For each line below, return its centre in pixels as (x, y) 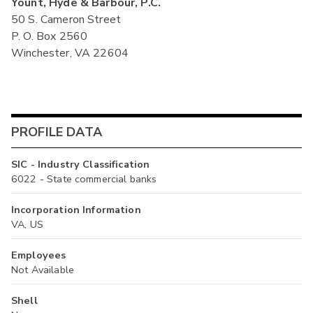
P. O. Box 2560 (50, 36)
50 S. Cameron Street (66, 19)
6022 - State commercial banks (84, 179)
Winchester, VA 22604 (70, 53)
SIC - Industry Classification (81, 164)
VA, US (27, 224)
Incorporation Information (76, 209)
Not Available (43, 269)
